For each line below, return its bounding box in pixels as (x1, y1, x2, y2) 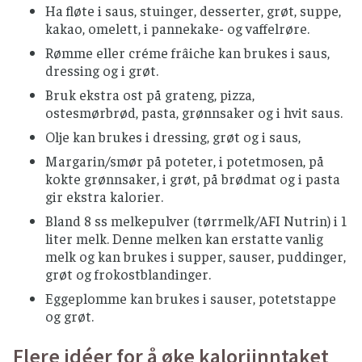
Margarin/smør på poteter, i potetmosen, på (45, 151, 324, 170)
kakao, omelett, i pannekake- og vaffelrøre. (45, 19, 309, 37)
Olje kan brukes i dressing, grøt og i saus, (45, 127, 301, 145)
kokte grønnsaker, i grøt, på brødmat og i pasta (45, 169, 340, 187)
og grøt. (45, 306, 94, 325)
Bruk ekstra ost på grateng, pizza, (45, 85, 255, 103)
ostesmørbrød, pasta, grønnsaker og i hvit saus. (45, 103, 343, 121)
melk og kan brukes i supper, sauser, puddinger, (45, 246, 346, 265)
